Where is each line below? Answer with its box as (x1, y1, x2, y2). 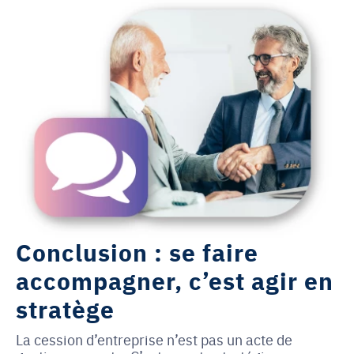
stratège (16, 292, 115, 326)
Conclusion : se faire (16, 235, 258, 269)
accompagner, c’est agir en (16, 263, 333, 297)
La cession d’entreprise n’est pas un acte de (16, 330, 292, 349)
